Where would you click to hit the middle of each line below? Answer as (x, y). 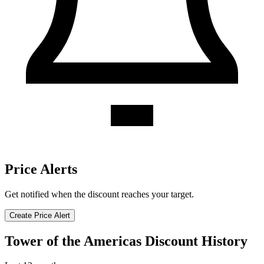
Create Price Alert (40, 215)
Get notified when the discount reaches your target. (99, 194)
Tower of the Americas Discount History (126, 241)
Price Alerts (41, 169)
